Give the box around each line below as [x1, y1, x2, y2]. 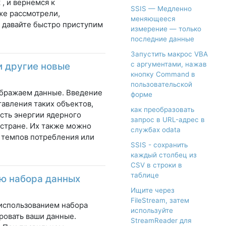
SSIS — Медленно [131, 5, 192, 13]
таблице [131, 171, 159, 180]
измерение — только [131, 25, 201, 33]
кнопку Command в [131, 70, 195, 79]
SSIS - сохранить [131, 141, 188, 149]
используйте [131, 206, 173, 215]
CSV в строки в [131, 161, 182, 169]
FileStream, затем [131, 196, 189, 205]
